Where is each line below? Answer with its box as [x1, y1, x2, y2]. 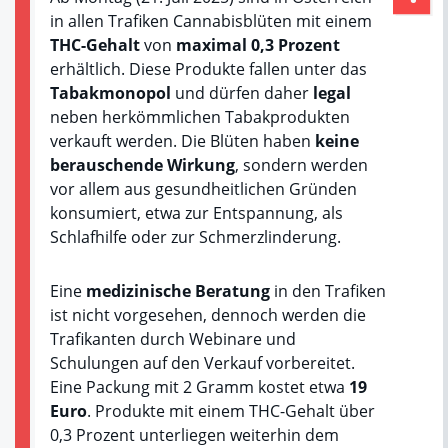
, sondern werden [235, 153, 368, 176]
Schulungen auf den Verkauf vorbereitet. [50, 351, 355, 374]
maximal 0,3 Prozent [176, 33, 340, 56]
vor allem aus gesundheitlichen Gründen [50, 177, 357, 200]
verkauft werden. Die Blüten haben [50, 129, 315, 152]
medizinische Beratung [86, 279, 270, 302]
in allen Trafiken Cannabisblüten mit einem [50, 9, 372, 32]
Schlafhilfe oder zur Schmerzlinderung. [50, 225, 341, 248]
